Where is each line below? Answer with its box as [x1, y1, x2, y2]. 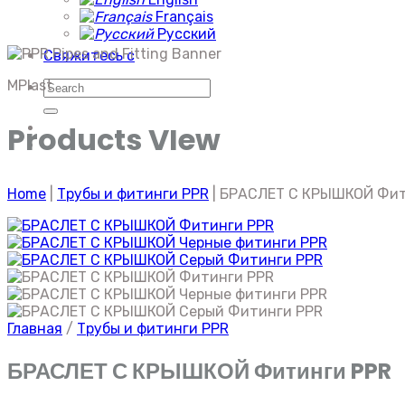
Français [152, 8, 213, 25]
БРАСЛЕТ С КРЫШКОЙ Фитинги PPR [7, 356, 391, 386]
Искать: [42, 78, 96, 95]
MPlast [7, 77, 52, 94]
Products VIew [7, 118, 221, 160]
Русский [154, 25, 216, 42]
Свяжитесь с [43, 47, 135, 64]
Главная [7, 320, 62, 338]
